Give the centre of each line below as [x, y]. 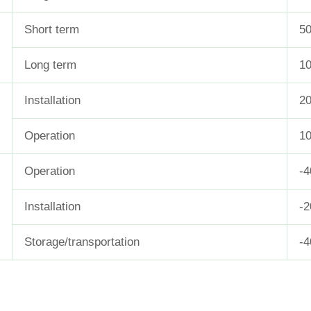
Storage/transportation [82, 242]
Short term [52, 29]
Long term [50, 65]
